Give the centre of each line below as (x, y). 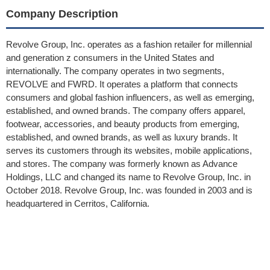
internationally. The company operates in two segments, (115, 71)
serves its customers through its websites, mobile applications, (129, 150)
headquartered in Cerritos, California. (78, 203)
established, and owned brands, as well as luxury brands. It (122, 137)
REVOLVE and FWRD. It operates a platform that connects (122, 84)
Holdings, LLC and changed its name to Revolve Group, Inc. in (128, 177)
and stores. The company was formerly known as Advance (122, 164)
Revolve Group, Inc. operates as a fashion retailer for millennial (129, 44)
